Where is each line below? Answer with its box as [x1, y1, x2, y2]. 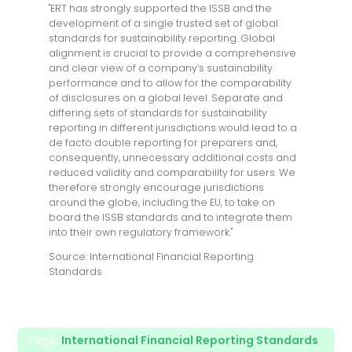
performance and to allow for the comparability [49, 75, 292, 90]
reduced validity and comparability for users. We [49, 165, 296, 179]
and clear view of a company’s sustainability [49, 60, 273, 75]
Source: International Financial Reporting [49, 250, 255, 264]
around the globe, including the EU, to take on [49, 195, 276, 209]
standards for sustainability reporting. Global [49, 31, 276, 45]
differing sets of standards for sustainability [49, 105, 268, 119]
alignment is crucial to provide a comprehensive [49, 46, 297, 60]
